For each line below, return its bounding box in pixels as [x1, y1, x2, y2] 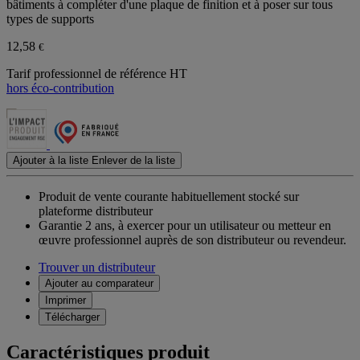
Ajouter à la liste [13, 154, 88, 167]
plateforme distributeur [39, 204, 153, 219]
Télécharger [45, 311, 100, 324]
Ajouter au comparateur [45, 277, 153, 290]
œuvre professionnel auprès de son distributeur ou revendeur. [39, 233, 346, 247]
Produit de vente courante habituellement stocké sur [39, 190, 299, 204]
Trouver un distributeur [39, 260, 155, 275]
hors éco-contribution [6, 81, 114, 96]
